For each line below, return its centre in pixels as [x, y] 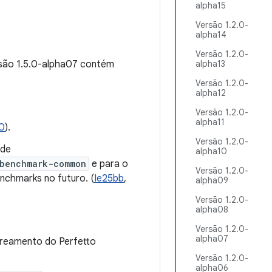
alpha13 [210, 64]
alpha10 [211, 151]
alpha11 [210, 122]
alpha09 [212, 180]
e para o [109, 164]
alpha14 [211, 35]
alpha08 [212, 209]
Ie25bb [109, 178]
